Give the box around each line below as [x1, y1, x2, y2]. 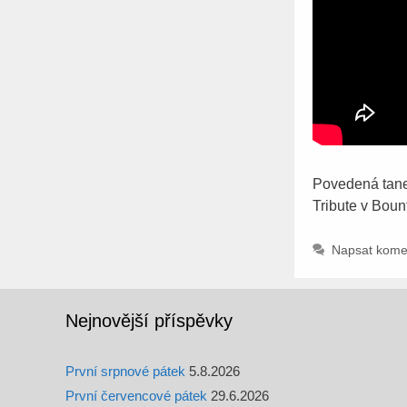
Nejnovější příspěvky [65, 310, 233, 331]
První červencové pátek [65, 387, 207, 403]
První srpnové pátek [65, 362, 185, 379]
